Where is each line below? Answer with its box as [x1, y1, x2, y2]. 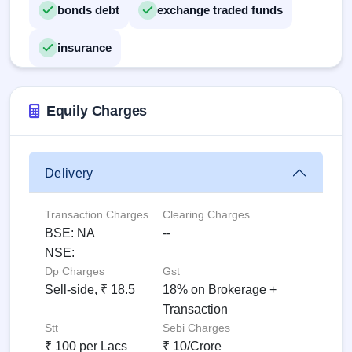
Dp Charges [45, 265, 104, 278]
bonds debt [57, 3, 119, 17]
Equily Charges [46, 103, 148, 119]
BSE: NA [45, 226, 95, 240]
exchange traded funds [157, 3, 283, 17]
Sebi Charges [163, 321, 230, 335]
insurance [57, 41, 112, 55]
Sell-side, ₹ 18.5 [45, 283, 135, 297]
